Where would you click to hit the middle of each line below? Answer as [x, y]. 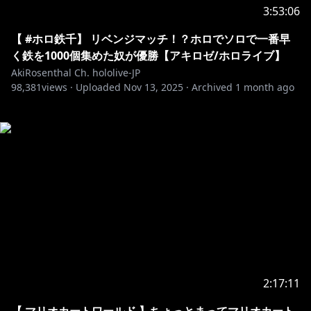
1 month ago [265, 87]
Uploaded [98, 87]
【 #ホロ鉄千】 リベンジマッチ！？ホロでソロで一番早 [151, 39]
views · [57, 87]
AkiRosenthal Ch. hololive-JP [76, 73]
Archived [212, 87]
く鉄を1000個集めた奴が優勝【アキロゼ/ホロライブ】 [148, 56]
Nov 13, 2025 [153, 87]
